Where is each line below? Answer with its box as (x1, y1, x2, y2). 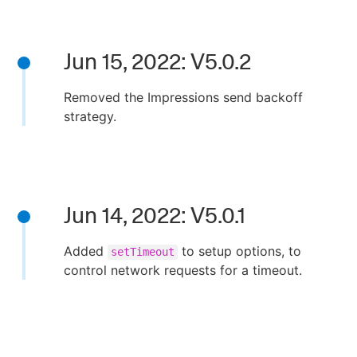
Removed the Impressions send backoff (64, 89, 303, 105)
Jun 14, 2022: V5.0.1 (64, 202, 245, 229)
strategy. (64, 108, 116, 124)
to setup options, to (178, 243, 301, 259)
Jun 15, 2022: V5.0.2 (64, 48, 251, 75)
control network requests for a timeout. (64, 262, 302, 278)
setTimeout (111, 245, 175, 258)
